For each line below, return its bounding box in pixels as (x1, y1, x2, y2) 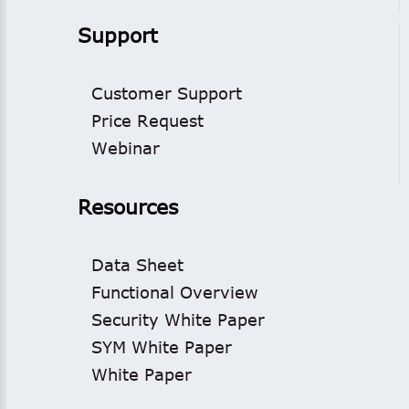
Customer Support (91, 83, 242, 103)
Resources (78, 194, 178, 218)
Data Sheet (91, 255, 184, 275)
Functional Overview (91, 282, 258, 302)
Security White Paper (91, 309, 265, 330)
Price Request (91, 110, 204, 131)
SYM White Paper (91, 337, 232, 357)
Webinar (91, 138, 160, 158)
